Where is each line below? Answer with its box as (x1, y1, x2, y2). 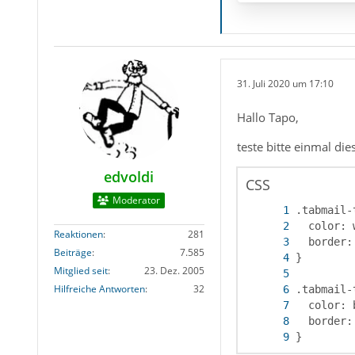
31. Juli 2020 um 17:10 (236, 77, 334, 91)
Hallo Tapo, (236, 109, 299, 125)
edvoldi (104, 166, 155, 186)
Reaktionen (53, 227, 103, 241)
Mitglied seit (53, 263, 108, 277)
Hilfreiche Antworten (53, 281, 145, 296)
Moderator (113, 193, 161, 207)
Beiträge (53, 245, 92, 259)
